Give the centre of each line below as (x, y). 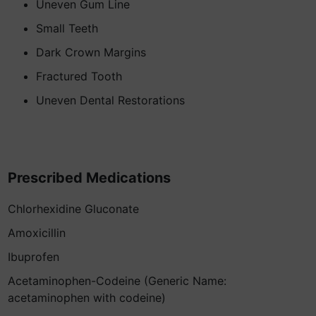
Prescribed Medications (89, 178)
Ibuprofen (34, 257)
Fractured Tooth (79, 76)
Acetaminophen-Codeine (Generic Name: (117, 281)
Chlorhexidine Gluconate (73, 209)
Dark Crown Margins (91, 52)
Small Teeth (67, 28)
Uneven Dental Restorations (110, 100)
